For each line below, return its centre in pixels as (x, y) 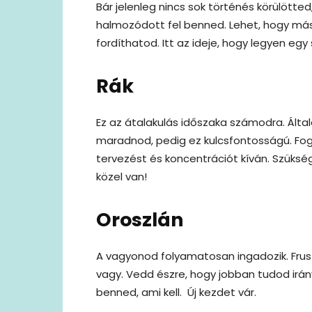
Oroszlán (140, 219)
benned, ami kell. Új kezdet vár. (176, 292)
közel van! (122, 176)
